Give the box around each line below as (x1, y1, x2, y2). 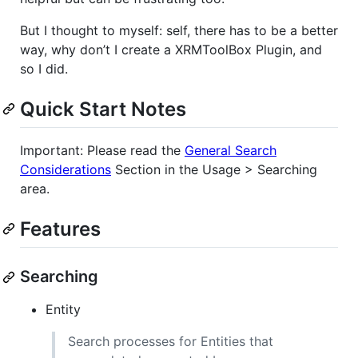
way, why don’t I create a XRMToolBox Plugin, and (20, 41, 322, 58)
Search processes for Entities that (68, 333, 273, 350)
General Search (185, 141, 276, 158)
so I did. (20, 60, 68, 77)
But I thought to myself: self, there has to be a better (20, 22, 338, 38)
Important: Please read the (20, 141, 185, 158)
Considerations (20, 161, 111, 177)
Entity (46, 301, 81, 318)
